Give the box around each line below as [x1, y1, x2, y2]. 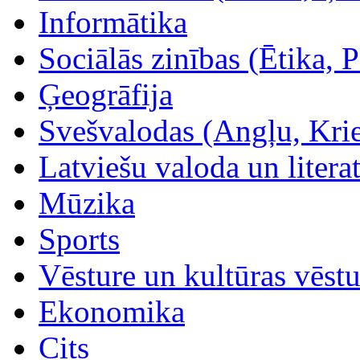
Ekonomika [39, 293, 185, 329]
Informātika [39, 4, 187, 39]
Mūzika [39, 185, 135, 220]
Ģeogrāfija [39, 76, 173, 112]
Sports [39, 221, 120, 256]
